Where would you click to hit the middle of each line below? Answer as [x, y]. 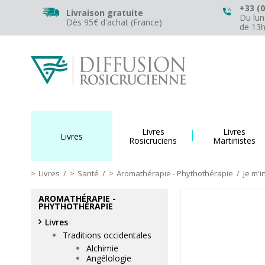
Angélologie [109, 258]
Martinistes [235, 141]
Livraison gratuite [105, 13]
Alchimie [102, 248]
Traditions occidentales [107, 235]
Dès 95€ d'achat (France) [114, 22]
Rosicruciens [153, 141]
